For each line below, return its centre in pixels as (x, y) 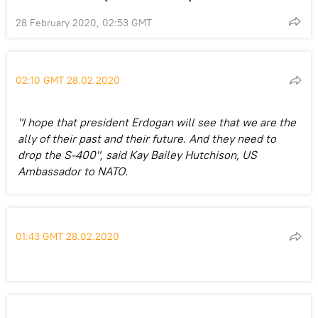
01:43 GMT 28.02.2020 (67, 236)
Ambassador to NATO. (73, 171)
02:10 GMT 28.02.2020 (68, 80)
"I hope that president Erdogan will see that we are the (157, 122)
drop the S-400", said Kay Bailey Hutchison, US (137, 154)
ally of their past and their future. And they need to (147, 138)
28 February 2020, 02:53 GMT (84, 22)
